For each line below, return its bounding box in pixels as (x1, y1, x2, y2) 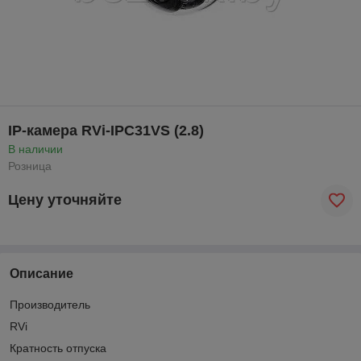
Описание (10, 266, 73, 280)
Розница (8, 159, 52, 172)
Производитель (10, 297, 90, 311)
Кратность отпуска (10, 341, 106, 355)
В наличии (8, 142, 63, 156)
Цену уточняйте (8, 192, 122, 209)
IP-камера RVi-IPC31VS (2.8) (8, 122, 204, 139)
